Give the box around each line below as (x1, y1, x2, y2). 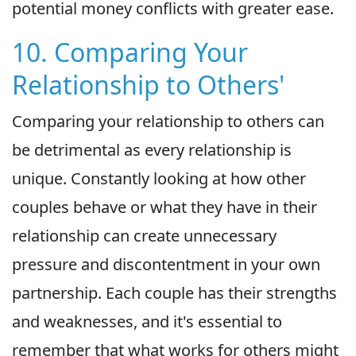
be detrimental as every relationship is (12, 138, 292, 161)
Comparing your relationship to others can (12, 110, 324, 132)
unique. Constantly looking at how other (12, 167, 306, 189)
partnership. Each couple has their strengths (12, 281, 337, 304)
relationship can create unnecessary (12, 224, 277, 246)
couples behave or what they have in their (12, 195, 317, 218)
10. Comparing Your (12, 34, 248, 69)
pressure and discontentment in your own (12, 253, 320, 275)
